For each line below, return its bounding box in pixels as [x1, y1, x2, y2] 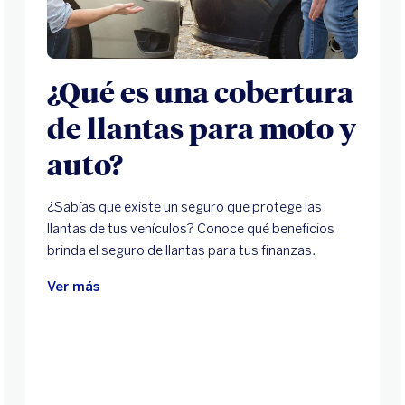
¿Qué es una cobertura [47, 71, 353, 110]
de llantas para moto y [47, 108, 356, 146]
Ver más [47, 278, 99, 295]
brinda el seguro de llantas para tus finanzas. [47, 241, 318, 259]
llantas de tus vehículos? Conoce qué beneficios [47, 220, 334, 237]
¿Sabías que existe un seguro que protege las [47, 198, 322, 215]
